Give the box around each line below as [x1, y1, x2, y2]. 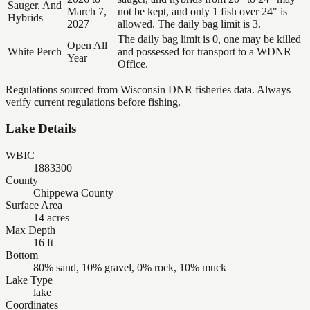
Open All [67, 39, 107, 51]
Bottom [6, 249, 38, 261]
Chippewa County [33, 187, 113, 199]
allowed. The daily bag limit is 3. [118, 17, 261, 30]
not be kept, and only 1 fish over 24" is [118, 5, 287, 17]
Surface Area [6, 199, 62, 211]
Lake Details [6, 121, 76, 136]
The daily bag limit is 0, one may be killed [118, 33, 301, 45]
